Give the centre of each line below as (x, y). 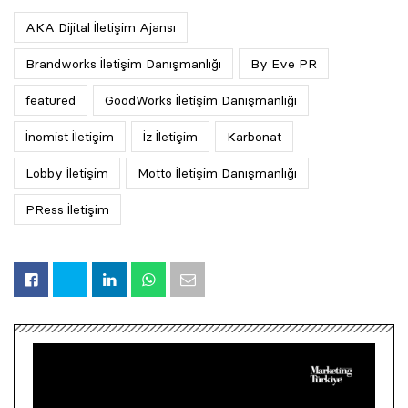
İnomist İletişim (70, 137)
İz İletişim (170, 137)
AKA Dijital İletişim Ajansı (101, 28)
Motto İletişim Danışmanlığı (217, 173)
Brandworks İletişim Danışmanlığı (123, 64)
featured (51, 101)
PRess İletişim (67, 210)
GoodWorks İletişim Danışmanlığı (201, 101)
